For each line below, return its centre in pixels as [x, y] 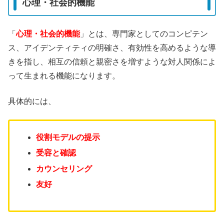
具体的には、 [32, 101]
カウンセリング [64, 168]
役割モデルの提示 [68, 137]
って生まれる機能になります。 [64, 76]
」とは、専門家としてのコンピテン [144, 34]
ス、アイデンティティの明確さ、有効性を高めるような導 [112, 48]
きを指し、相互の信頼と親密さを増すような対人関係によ [112, 62]
